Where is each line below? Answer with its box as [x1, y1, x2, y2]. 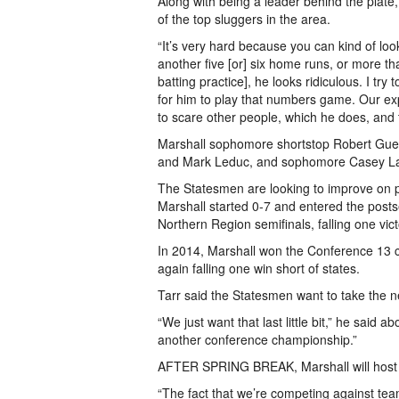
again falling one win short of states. [158, 259, 360, 277]
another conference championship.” [158, 330, 357, 348]
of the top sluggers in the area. [158, 10, 330, 28]
